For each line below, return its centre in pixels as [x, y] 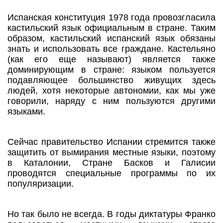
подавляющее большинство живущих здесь [111, 80]
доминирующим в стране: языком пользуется [111, 70]
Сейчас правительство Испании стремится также [111, 142]
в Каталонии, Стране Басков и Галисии [111, 163]
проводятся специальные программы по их [111, 173]
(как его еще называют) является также [111, 59]
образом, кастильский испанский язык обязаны [111, 39]
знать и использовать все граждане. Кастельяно [111, 49]
